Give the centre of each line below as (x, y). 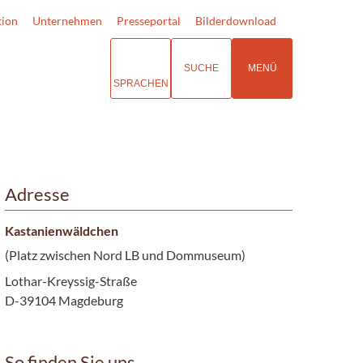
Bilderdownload (236, 21)
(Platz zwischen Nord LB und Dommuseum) (125, 254)
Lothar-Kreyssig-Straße (70, 280)
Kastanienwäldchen (61, 230)
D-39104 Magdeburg (64, 300)
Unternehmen (67, 21)
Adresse (37, 194)
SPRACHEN (141, 83)
